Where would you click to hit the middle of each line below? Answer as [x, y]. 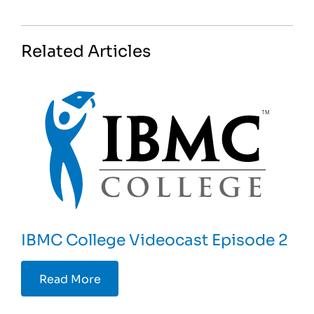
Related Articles [86, 50]
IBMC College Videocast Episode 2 [155, 238]
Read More [70, 279]
